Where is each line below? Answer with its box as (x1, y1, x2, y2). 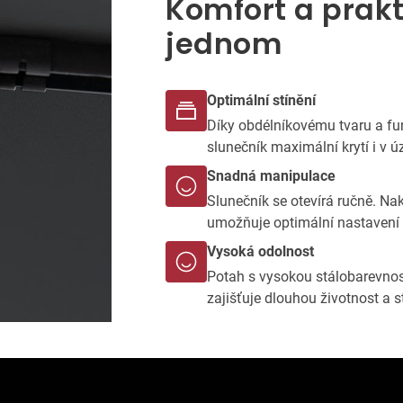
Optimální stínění (207, 91, 316, 109)
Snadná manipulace (207, 166, 336, 184)
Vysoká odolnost (207, 242, 314, 260)
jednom (166, 22, 282, 64)
